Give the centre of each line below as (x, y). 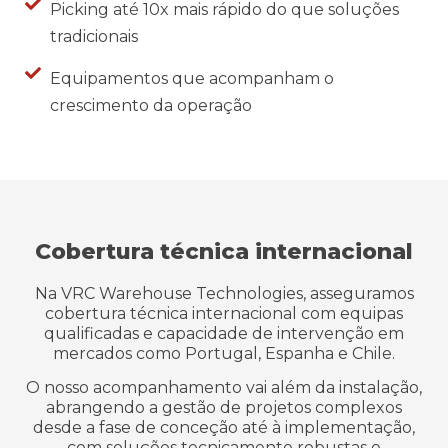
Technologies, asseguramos (302, 293)
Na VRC (66, 293)
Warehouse (145, 293)
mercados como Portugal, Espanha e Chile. (224, 353)
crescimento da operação (151, 105)
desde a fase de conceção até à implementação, (224, 427)
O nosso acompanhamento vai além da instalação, (224, 387)
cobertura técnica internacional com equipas (224, 313)
